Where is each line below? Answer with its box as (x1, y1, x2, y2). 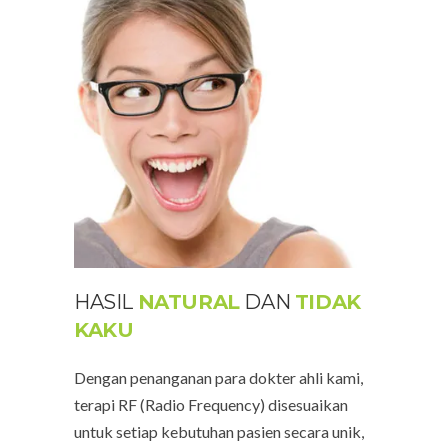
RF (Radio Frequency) (118, 394, 268, 414)
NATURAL (137, 289, 240, 314)
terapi (74, 394, 118, 414)
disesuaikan (268, 394, 348, 414)
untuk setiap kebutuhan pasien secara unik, (74, 421, 364, 441)
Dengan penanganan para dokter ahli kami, (74, 367, 363, 387)
